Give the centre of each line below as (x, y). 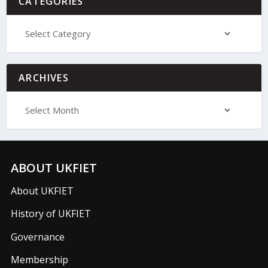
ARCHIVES (44, 78)
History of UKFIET (51, 214)
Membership (39, 259)
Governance (37, 237)
